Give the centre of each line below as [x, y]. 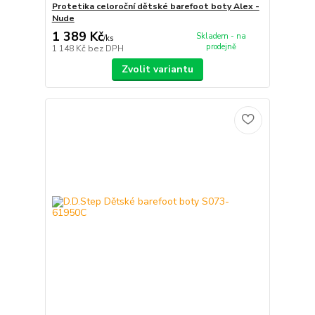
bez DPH [105, 48]
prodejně [221, 47]
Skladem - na [221, 37]
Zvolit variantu [157, 69]
